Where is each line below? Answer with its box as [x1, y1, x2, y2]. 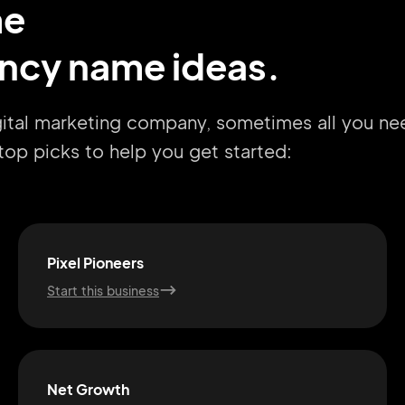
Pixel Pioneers [47, 253, 144, 272]
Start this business [47, 282, 159, 298]
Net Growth [47, 380, 129, 399]
